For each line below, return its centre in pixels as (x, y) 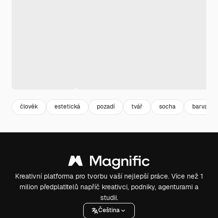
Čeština (109, 210)
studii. (109, 197)
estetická (67, 107)
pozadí (106, 107)
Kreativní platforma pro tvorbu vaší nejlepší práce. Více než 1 (109, 176)
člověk (29, 107)
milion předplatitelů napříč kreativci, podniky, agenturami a (109, 187)
